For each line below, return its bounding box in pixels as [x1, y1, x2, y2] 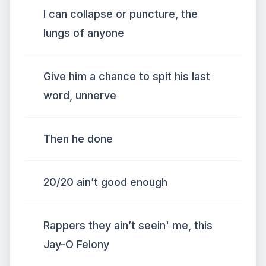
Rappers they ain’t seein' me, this [43, 219, 213, 232]
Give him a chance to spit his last [43, 70, 210, 83]
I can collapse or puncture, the [43, 8, 198, 20]
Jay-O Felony [43, 238, 109, 251]
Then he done [43, 132, 113, 145]
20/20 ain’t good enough [43, 176, 167, 188]
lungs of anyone [43, 27, 124, 39]
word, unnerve [43, 89, 116, 102]
